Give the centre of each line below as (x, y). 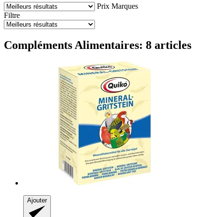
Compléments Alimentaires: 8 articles (98, 45)
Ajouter (37, 200)
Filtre (12, 15)
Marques (125, 6)
